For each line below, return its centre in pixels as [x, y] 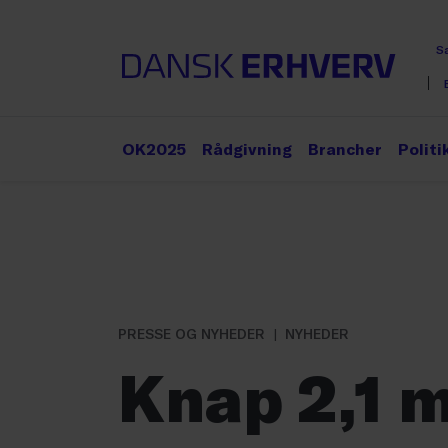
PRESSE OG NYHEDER [191, 333]
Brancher [345, 148]
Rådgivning [247, 148]
